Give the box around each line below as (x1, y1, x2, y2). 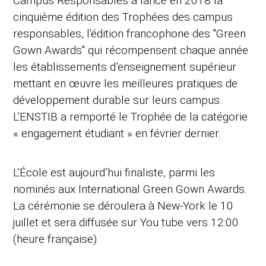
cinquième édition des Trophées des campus (13, 10, 233, 24)
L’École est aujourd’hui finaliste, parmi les (13, 166, 216, 180)
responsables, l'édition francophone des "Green (13, 27, 246, 41)
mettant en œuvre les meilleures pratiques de (13, 77, 238, 91)
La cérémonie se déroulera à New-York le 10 (13, 199, 234, 213)
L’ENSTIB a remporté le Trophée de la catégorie (13, 110, 248, 124)
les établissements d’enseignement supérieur (13, 60, 237, 74)
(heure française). (13, 232, 100, 246)
